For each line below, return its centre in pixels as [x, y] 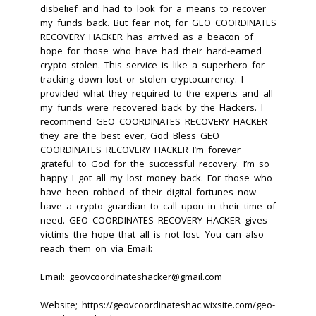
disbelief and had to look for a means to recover [153, 8]
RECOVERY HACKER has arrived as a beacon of [147, 37]
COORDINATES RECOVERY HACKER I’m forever [140, 150]
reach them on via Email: [96, 248]
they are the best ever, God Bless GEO [130, 135]
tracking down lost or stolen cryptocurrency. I [142, 79]
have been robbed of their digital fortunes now [148, 192]
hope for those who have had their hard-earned [151, 51]
